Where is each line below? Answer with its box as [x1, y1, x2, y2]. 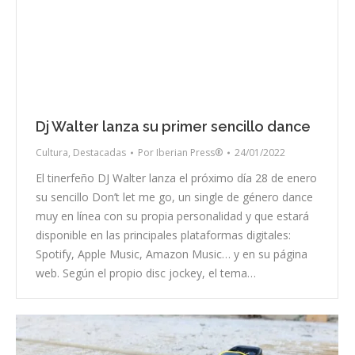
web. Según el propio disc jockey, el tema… [36, 265, 256, 281]
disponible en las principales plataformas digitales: [36, 227, 291, 243]
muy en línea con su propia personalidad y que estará [36, 208, 309, 224]
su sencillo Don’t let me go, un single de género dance [36, 189, 313, 205]
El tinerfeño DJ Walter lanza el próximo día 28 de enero [36, 170, 317, 186]
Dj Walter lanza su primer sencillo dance [36, 118, 311, 136]
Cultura [36, 146, 68, 160]
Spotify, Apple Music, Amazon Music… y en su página [36, 246, 307, 262]
